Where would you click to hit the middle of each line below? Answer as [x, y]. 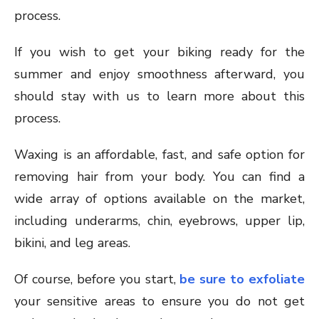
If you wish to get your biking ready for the [159, 52]
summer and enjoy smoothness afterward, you [159, 74]
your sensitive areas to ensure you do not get [159, 302]
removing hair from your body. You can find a [159, 177]
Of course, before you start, [97, 279]
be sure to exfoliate [242, 279]
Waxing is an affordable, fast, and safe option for [159, 155]
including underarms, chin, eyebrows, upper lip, [159, 221]
